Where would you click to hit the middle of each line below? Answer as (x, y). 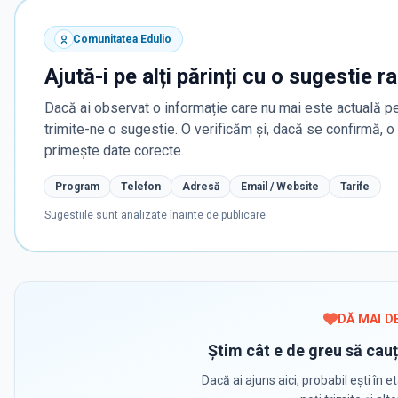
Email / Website (280, 187)
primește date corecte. (114, 151)
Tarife (355, 187)
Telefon (141, 187)
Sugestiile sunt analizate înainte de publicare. (156, 215)
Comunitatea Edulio (122, 40)
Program (77, 187)
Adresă (201, 187)
